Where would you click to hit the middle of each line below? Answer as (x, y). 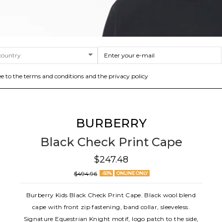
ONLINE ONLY (132, 173)
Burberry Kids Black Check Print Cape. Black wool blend (111, 195)
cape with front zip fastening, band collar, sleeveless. (111, 207)
